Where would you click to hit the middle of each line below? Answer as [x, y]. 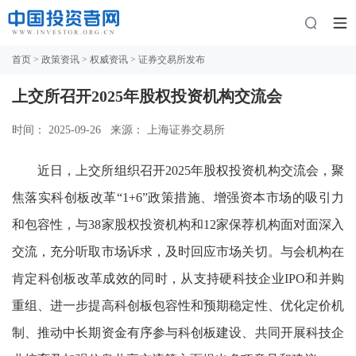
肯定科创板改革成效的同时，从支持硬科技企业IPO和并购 [178, 279]
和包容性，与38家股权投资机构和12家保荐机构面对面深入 [178, 224]
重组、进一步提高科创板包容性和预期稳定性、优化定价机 [178, 306]
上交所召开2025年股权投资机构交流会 [147, 96]
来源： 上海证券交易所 [168, 130]
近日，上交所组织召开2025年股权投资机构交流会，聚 [191, 170]
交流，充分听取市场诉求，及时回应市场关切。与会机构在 [178, 252]
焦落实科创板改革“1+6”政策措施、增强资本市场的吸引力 [178, 197]
